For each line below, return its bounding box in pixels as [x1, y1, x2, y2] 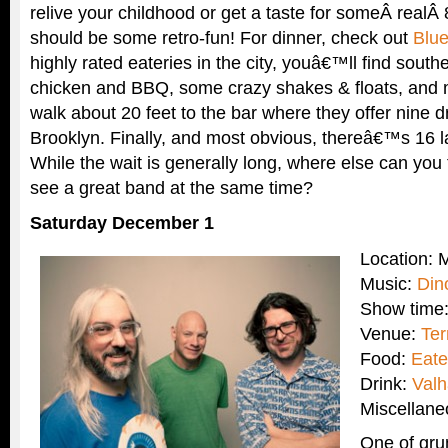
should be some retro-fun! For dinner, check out [30, 28, 413, 48]
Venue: [360, 323, 421, 344]
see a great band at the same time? [30, 178, 313, 198]
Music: [360, 273, 417, 294]
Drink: [360, 373, 412, 394]
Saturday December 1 [30, 213, 214, 233]
